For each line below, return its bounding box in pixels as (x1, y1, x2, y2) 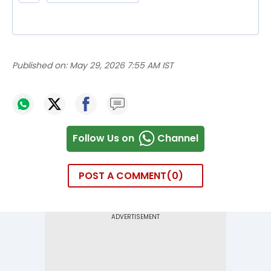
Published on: (12, 59, 67, 71)
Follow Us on (73, 131, 134, 145)
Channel (157, 131, 198, 145)
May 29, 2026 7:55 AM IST (70, 59, 174, 71)
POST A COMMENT (79, 168, 166, 183)
